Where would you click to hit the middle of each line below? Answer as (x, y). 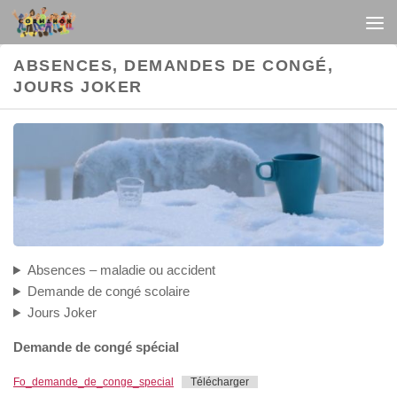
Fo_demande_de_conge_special (93, 382)
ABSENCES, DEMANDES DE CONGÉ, (173, 66)
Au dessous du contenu (105, 24)
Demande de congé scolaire (108, 292)
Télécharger (220, 382)
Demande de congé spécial (96, 347)
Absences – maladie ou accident (121, 270)
